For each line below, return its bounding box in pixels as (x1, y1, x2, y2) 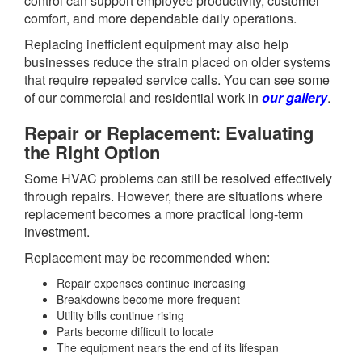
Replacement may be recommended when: (24, 248, 270, 267)
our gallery (262, 88, 327, 107)
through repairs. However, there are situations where (24, 187, 322, 206)
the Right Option (24, 139, 160, 166)
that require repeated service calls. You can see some (24, 70, 330, 90)
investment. (24, 222, 90, 242)
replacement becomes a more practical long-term (24, 204, 303, 224)
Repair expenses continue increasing (57, 275, 246, 292)
